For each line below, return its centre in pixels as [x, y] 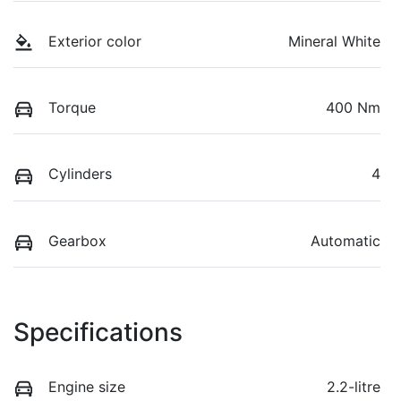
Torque [72, 108]
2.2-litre [354, 386]
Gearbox [77, 240]
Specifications [98, 332]
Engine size [87, 386]
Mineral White [334, 42]
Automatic [346, 240]
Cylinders [80, 174]
